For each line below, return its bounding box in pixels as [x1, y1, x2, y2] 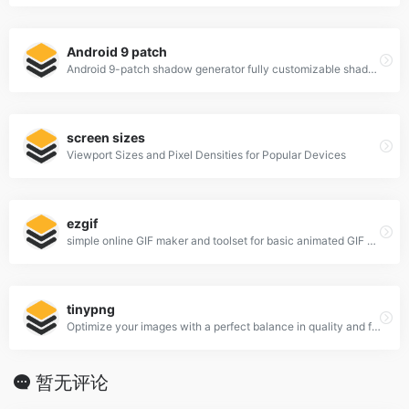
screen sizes [67, 130, 145, 146]
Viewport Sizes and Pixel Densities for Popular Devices [67, 148, 346, 163]
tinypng [67, 301, 115, 318]
